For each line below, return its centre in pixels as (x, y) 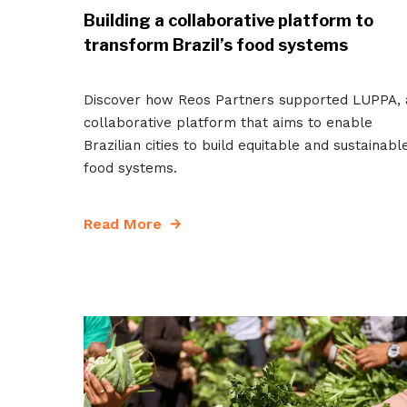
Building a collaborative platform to (228, 20)
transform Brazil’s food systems (216, 45)
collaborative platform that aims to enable (228, 122)
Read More (123, 223)
